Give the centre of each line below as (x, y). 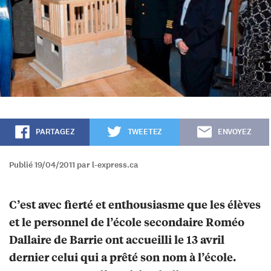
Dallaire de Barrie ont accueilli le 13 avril (117, 239)
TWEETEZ (145, 132)
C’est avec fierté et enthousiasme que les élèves (135, 204)
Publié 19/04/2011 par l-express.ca (74, 165)
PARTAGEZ (55, 132)
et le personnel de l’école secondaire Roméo (127, 221)
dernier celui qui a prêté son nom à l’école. (122, 256)
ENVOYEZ (234, 132)
